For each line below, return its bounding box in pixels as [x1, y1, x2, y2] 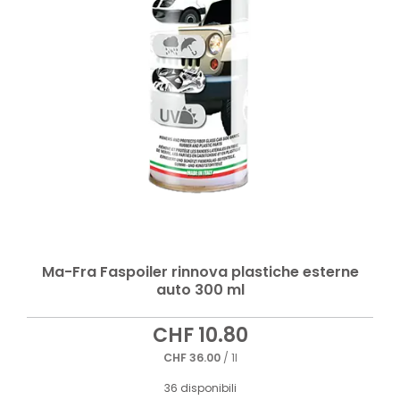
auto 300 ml [155, 279, 245, 301]
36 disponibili [163, 380, 237, 396]
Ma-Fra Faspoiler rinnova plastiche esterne [41, 262, 359, 283]
